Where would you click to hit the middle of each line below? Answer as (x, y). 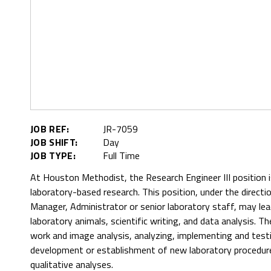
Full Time (121, 156)
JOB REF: (50, 129)
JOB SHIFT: (54, 142)
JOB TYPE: (53, 156)
